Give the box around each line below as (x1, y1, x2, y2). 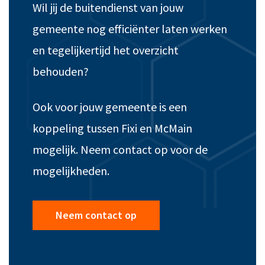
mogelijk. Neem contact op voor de (33, 142, 208, 157)
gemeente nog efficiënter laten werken (33, 21, 227, 37)
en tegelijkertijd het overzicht (33, 43, 179, 58)
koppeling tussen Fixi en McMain (33, 121, 192, 136)
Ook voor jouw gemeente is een (33, 99, 187, 115)
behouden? (33, 64, 89, 79)
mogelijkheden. (33, 163, 109, 179)
